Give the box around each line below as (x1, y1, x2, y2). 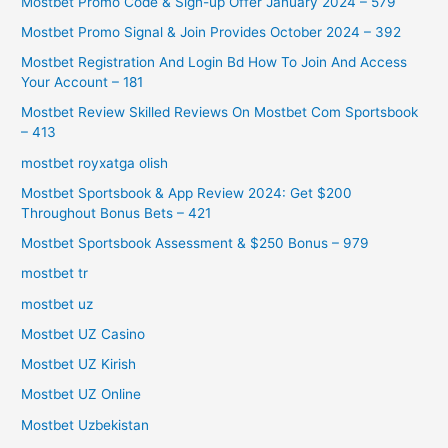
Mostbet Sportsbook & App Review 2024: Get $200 (21, 184, 353, 201)
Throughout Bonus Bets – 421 (21, 204, 212, 221)
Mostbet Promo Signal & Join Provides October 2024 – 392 (21, 23, 402, 40)
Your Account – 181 (21, 74, 144, 91)
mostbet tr (21, 265, 89, 282)
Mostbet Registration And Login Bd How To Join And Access (21, 54, 408, 71)
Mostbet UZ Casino (21, 325, 146, 342)
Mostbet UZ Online (21, 386, 142, 403)
